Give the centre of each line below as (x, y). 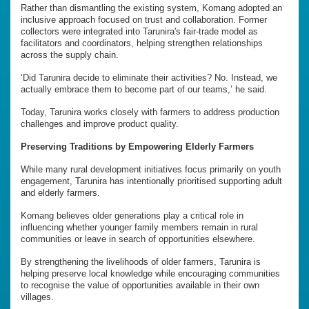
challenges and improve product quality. (100, 123)
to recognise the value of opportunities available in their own (140, 285)
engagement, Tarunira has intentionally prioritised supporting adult (151, 181)
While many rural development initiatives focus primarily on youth (151, 169)
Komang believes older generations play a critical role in (132, 215)
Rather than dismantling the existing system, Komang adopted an (151, 8)
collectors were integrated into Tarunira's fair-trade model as (139, 31)
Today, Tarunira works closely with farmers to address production (150, 112)
